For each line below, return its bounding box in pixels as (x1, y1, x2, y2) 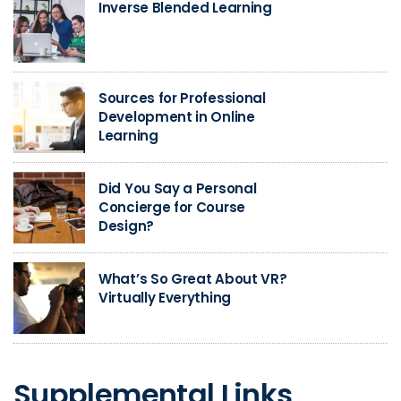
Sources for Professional (98, 89, 266, 108)
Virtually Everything (98, 288, 231, 308)
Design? (98, 217, 154, 236)
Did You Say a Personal (98, 179, 257, 199)
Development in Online (98, 107, 255, 127)
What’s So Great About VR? (98, 269, 287, 289)
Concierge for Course (98, 198, 245, 218)
